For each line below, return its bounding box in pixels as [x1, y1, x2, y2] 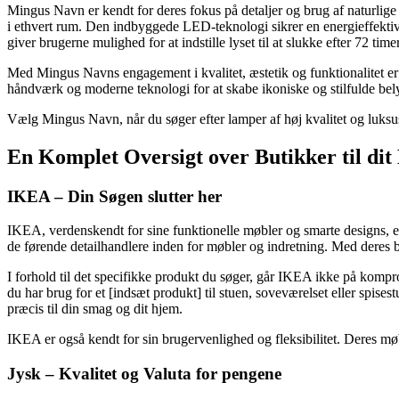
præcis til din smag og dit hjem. [7, 301, 183, 317]
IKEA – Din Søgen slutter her [7, 186, 222, 206]
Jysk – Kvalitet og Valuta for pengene [7, 363, 281, 383]
